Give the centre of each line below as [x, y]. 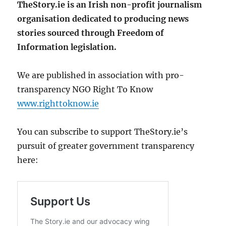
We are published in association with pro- [101, 75]
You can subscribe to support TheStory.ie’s [103, 132]
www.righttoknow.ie [58, 104]
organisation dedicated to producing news [103, 19]
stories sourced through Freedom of [91, 33]
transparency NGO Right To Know [85, 90]
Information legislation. [67, 47]
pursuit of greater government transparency [106, 146]
